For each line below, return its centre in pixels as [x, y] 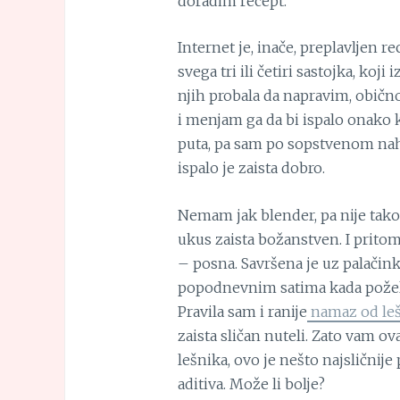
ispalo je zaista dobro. [251, 168]
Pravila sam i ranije [242, 312]
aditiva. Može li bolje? [251, 384]
